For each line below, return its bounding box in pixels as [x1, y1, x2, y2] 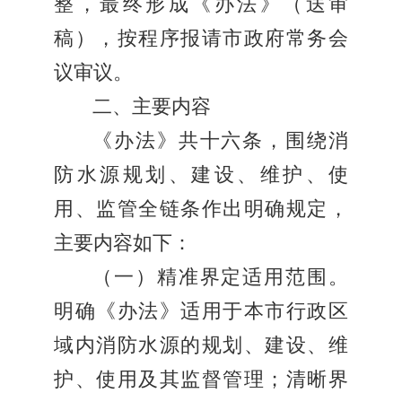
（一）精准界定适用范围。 [92, 267, 348, 289]
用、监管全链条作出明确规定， [54, 198, 348, 221]
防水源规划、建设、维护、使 [54, 164, 348, 187]
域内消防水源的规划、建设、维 [54, 335, 348, 357]
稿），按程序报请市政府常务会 [54, 28, 348, 50]
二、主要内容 [92, 96, 211, 118]
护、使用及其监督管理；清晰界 [54, 369, 348, 391]
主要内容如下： [54, 232, 192, 255]
